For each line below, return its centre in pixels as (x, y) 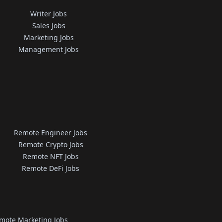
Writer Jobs (49, 14)
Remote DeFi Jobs (51, 168)
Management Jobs (49, 49)
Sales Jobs (49, 26)
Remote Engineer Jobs (51, 133)
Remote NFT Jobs (51, 156)
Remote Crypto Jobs (51, 144)
